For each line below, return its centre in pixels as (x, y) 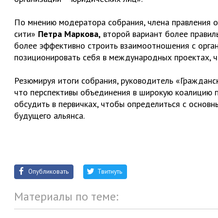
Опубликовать (48, 171)
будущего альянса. (49, 116)
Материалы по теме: (66, 196)
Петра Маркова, (69, 34)
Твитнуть (110, 171)
